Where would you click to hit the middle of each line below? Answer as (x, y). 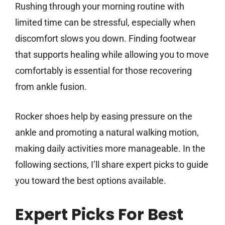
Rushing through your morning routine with (100, 7)
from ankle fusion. (51, 87)
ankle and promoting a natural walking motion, (107, 133)
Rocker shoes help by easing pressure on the (104, 117)
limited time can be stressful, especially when (105, 23)
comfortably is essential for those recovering (103, 71)
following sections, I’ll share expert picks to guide (112, 165)
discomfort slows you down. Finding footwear (105, 39)
